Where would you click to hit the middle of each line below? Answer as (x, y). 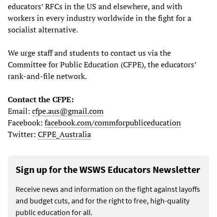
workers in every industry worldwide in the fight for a (100, 18)
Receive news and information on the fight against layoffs (108, 189)
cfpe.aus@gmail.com (68, 111)
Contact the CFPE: (41, 99)
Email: (20, 111)
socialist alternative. (43, 29)
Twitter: (23, 134)
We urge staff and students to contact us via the (89, 53)
